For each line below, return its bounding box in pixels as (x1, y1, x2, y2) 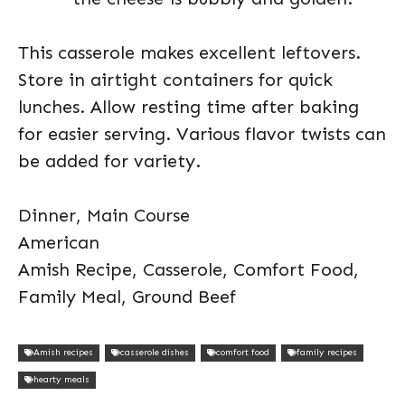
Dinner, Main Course (18, 204, 190, 226)
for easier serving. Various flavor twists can (18, 123, 386, 145)
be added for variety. (18, 150, 201, 172)
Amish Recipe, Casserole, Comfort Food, (18, 259, 359, 280)
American (18, 231, 99, 253)
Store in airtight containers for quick (18, 69, 333, 90)
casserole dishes (120, 346, 189, 358)
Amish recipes (33, 346, 93, 358)
